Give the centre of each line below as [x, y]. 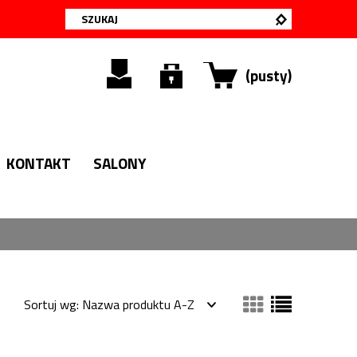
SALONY [120, 163]
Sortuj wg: [53, 304]
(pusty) [269, 75]
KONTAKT [39, 163]
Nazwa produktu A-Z [138, 304]
